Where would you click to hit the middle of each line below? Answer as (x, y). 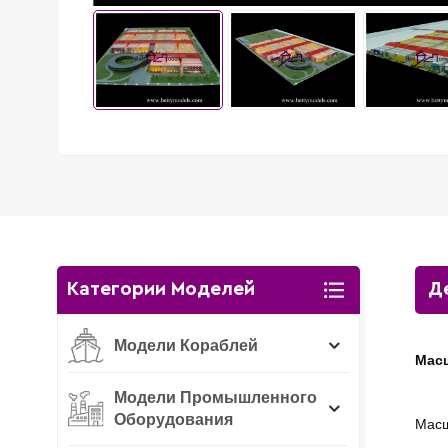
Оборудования (173, 419)
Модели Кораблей (186, 345)
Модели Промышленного (215, 397)
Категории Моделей (161, 289)
